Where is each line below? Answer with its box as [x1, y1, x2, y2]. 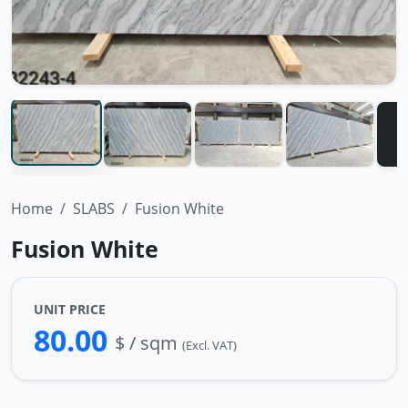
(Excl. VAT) [182, 337, 237, 353]
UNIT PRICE [34, 301, 106, 318]
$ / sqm [115, 331, 182, 355]
